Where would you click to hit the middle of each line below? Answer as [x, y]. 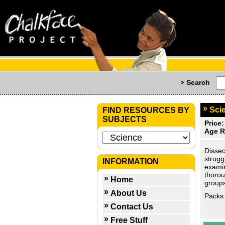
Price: [214, 123]
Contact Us [132, 207]
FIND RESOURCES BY [146, 110]
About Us [129, 193]
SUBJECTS [125, 119]
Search [198, 83]
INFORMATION [131, 161]
